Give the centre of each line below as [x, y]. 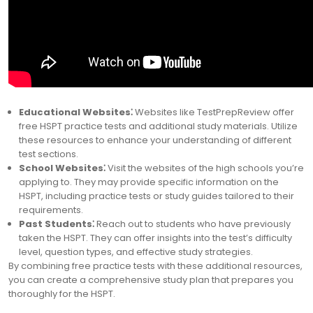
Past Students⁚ [57, 224]
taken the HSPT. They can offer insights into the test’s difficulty [155, 238]
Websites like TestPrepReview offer [213, 112]
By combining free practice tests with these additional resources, [155, 266]
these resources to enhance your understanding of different [155, 140]
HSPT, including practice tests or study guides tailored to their [156, 196]
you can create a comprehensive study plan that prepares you [151, 280]
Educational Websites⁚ [76, 112]
